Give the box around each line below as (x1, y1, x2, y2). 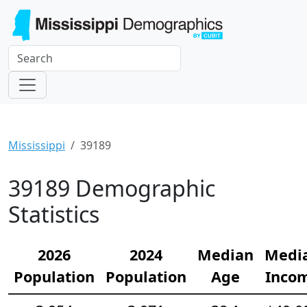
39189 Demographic (8, 173, 215, 203)
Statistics (8, 199, 99, 229)
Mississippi (8, 137, 65, 153)
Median (197, 244, 254, 265)
